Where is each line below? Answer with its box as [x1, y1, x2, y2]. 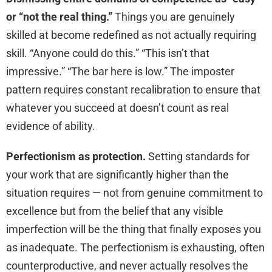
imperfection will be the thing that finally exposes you [6, 223, 261, 236]
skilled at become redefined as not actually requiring [6, 29, 256, 42]
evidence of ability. [6, 120, 95, 133]
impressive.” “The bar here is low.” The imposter [6, 65, 234, 78]
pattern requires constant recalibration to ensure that [6, 83, 260, 97]
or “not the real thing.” [6, 10, 112, 24]
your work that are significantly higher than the [6, 168, 229, 182]
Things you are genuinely [112, 10, 235, 24]
